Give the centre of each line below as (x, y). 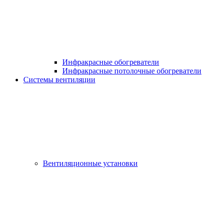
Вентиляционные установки (90, 163)
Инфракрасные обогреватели (111, 62)
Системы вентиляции (59, 79)
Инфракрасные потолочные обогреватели (132, 71)
